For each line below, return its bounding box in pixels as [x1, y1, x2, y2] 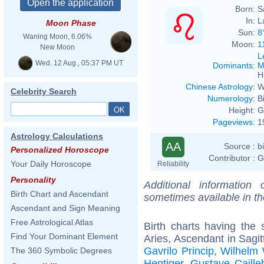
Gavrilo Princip [144, 245, 214, 257]
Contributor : [209, 153, 255, 163]
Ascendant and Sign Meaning [11, 203, 120, 213]
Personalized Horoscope [11, 145, 109, 154]
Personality [11, 175, 56, 184]
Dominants [213, 60, 253, 70]
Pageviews [213, 117, 253, 127]
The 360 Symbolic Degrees [11, 246, 112, 255]
